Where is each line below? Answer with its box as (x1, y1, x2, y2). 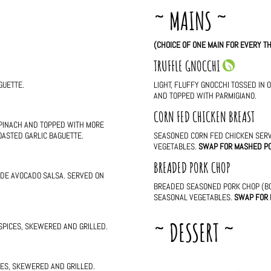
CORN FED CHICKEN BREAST (153, 108, 255, 126)
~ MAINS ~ (153, 5, 227, 37)
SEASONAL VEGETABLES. (153, 192, 234, 203)
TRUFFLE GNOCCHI (153, 57, 223, 76)
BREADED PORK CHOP (153, 158, 230, 177)
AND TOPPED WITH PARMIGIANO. (153, 90, 256, 102)
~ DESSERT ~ (153, 217, 235, 249)
